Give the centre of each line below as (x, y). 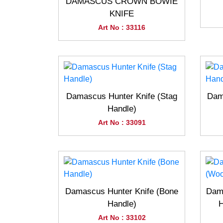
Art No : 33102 (122, 218)
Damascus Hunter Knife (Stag (122, 96)
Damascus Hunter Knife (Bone (122, 191)
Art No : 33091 (122, 122)
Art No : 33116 (122, 27)
